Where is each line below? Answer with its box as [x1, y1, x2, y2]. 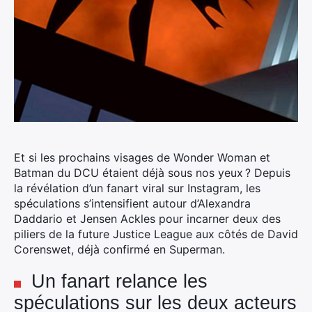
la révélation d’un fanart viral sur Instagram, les [14, 181, 260, 195]
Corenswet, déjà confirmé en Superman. [14, 242, 225, 256]
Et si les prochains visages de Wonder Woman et [14, 150, 270, 164]
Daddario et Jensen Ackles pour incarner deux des [14, 212, 281, 226]
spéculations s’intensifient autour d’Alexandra [14, 196, 251, 210]
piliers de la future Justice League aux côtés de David [14, 227, 298, 241]
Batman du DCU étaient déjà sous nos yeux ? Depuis [14, 166, 290, 180]
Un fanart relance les [31, 271, 208, 292]
